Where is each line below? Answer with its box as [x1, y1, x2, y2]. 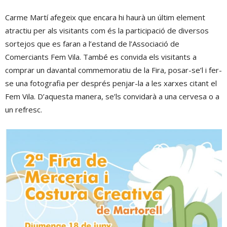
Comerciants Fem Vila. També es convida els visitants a [5, 52, 197, 62]
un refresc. [5, 104, 42, 115]
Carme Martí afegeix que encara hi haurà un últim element [5, 12, 205, 23]
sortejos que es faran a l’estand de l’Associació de [5, 39, 179, 49]
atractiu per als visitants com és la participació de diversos [5, 25, 209, 36]
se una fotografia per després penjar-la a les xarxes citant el [5, 78, 217, 89]
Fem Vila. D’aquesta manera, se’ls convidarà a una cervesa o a [5, 91, 219, 102]
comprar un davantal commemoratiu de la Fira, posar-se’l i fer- [5, 65, 222, 75]
